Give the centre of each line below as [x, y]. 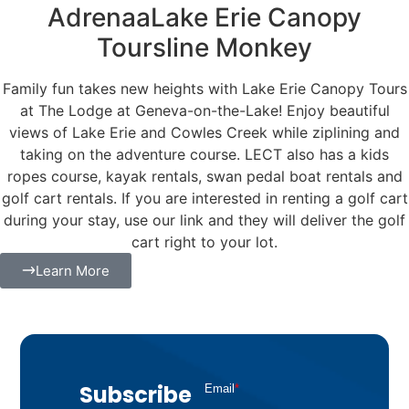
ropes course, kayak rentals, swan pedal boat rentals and [204, 176]
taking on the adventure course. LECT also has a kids [204, 154]
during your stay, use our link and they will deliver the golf [204, 220]
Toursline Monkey [204, 47]
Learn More [73, 270]
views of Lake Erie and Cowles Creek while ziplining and [204, 132]
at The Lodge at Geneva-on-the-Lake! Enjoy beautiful [204, 110]
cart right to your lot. [204, 241]
